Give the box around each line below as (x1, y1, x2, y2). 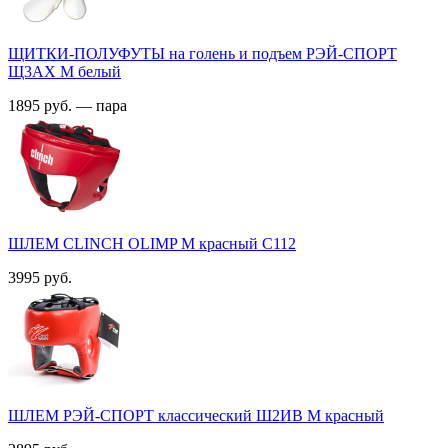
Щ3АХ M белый (8, 62, 121, 80)
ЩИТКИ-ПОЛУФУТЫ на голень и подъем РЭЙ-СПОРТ (8, 44, 397, 62)
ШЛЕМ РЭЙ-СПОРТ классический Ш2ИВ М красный (8, 406, 384, 424)
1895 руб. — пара (8, 96, 131, 114)
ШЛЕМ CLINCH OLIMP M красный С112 (8, 234, 296, 252)
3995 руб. (8, 268, 80, 286)
